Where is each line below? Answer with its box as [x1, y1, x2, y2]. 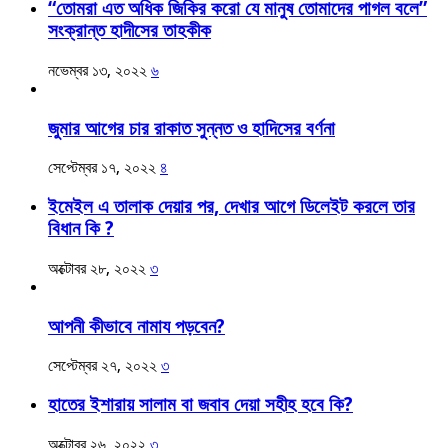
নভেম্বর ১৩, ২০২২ [48, 60, 147, 80]
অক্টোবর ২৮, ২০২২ [48, 258, 146, 278]
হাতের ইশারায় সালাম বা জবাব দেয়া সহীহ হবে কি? [48, 393, 353, 415]
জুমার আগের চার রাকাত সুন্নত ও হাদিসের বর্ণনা [48, 117, 335, 139]
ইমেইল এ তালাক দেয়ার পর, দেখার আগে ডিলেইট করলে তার [48, 196, 415, 218]
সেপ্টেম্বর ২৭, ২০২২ [48, 356, 157, 376]
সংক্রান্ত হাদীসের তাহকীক [48, 20, 211, 42]
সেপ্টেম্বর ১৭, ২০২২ [48, 158, 156, 178]
